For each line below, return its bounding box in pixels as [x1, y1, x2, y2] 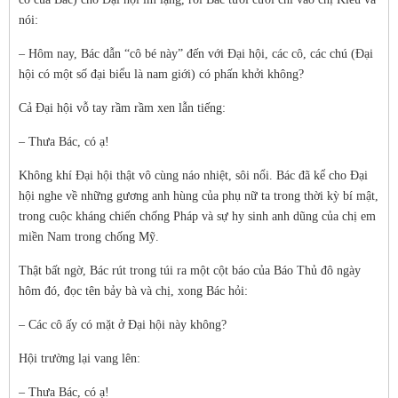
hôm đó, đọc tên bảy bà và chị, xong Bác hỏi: [19, 284, 248, 298]
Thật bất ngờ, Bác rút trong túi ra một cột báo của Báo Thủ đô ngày [19, 264, 361, 277]
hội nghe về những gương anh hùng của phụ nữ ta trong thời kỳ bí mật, [19, 189, 378, 203]
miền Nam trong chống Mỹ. [19, 230, 159, 243]
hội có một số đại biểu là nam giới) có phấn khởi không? [19, 68, 304, 81]
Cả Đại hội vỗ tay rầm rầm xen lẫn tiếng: [19, 101, 226, 115]
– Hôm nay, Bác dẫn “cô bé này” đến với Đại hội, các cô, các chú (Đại [19, 47, 373, 60]
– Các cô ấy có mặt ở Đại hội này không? [19, 318, 227, 331]
